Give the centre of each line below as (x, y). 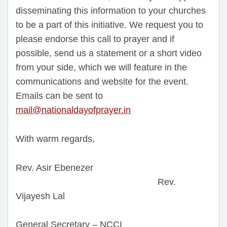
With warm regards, (55, 139)
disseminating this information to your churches (111, 11)
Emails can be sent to (59, 96)
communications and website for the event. (102, 82)
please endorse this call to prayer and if (95, 39)
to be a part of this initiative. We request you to (109, 25)
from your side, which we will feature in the (101, 68)
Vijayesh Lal (40, 196)
